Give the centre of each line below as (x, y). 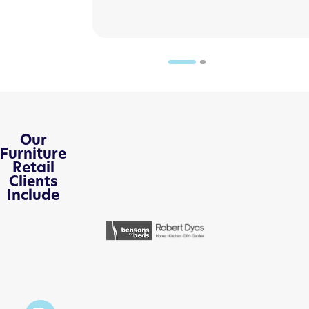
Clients (33, 181)
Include (33, 195)
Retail (33, 168)
